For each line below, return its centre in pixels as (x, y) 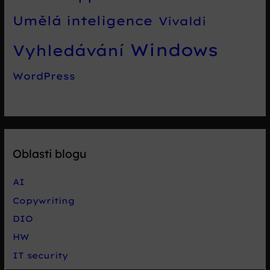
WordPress (44, 76)
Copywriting (44, 200)
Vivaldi (183, 21)
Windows (174, 49)
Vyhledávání (69, 50)
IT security (41, 255)
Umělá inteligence (83, 20)
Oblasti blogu (50, 154)
